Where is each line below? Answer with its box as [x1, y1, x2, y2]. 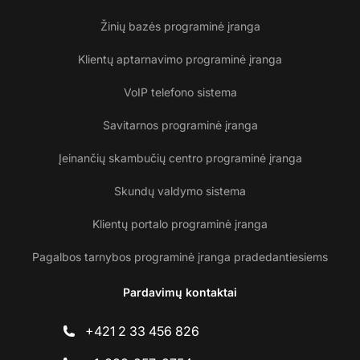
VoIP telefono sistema [123, 85, 237, 100]
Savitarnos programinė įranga [102, 118, 258, 133]
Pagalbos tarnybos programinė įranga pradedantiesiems [32, 250, 328, 264]
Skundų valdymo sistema [114, 184, 246, 198]
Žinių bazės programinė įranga [100, 19, 260, 34]
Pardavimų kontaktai [123, 285, 237, 300]
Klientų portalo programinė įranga [92, 217, 268, 231]
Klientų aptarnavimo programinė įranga [78, 52, 282, 67]
